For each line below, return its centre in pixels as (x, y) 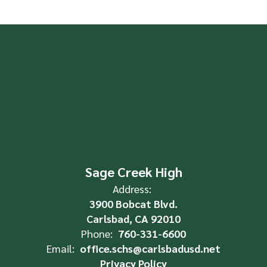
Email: (60, 248)
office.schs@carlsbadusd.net (150, 248)
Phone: (97, 233)
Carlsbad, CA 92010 (133, 218)
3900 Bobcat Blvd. (133, 204)
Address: (132, 189)
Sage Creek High (133, 172)
